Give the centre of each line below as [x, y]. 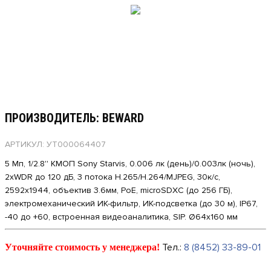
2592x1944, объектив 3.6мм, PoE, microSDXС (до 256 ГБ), [119, 191]
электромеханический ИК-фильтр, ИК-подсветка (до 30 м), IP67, [131, 204]
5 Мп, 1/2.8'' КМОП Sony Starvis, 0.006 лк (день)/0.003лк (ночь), [130, 164]
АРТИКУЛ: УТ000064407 [55, 145]
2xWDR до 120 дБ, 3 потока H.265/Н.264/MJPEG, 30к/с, [113, 177]
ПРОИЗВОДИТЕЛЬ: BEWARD [74, 118]
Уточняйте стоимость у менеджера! [82, 247]
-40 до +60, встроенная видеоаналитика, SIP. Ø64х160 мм [121, 217]
